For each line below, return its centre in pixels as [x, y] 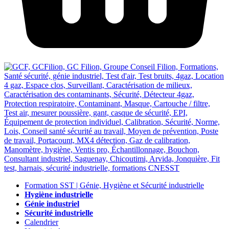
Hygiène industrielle [59, 194]
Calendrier [41, 222]
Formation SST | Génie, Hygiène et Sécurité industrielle [114, 185]
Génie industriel [52, 204]
